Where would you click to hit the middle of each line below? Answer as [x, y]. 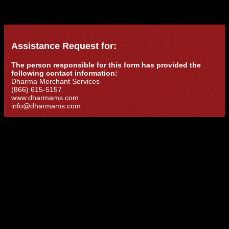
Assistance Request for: [64, 46]
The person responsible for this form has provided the [106, 65]
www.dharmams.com [45, 97]
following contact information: [65, 73]
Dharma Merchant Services [56, 81]
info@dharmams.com [46, 106]
